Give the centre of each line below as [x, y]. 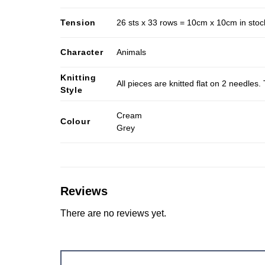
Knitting [78, 77]
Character [82, 52]
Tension [78, 22]
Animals [132, 52]
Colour [75, 121]
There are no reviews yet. [113, 213]
